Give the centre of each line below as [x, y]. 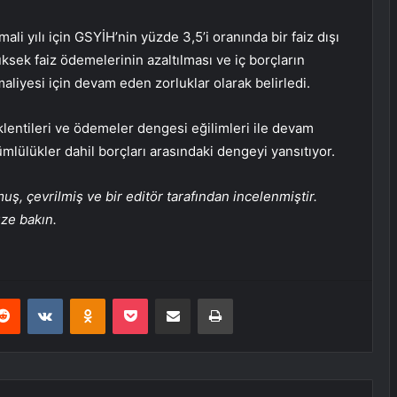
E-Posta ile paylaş [207, 298]
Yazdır [249, 298]
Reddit [37, 298]
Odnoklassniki [143, 298]
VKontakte [90, 298]
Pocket [166, 298]
